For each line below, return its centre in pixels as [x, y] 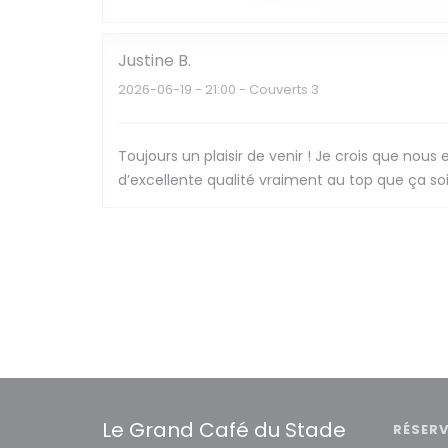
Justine [146, 60]
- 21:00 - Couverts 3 [255, 89]
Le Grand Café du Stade [224, 430]
